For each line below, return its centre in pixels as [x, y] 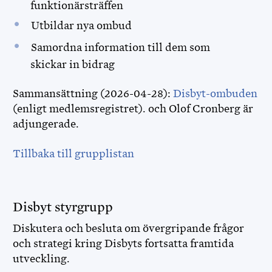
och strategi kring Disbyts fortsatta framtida [123, 243]
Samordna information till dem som [120, 47]
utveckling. [42, 259]
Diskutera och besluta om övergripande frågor [128, 228]
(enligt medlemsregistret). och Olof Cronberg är [133, 109]
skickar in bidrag [73, 64]
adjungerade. [46, 124]
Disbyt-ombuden [215, 93]
